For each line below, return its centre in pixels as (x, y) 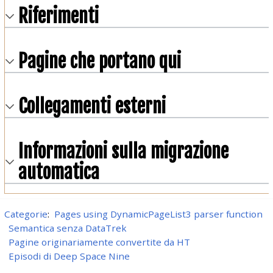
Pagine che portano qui (99, 62)
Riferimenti (58, 16)
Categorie (26, 214)
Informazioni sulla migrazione (123, 152)
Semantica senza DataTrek (68, 228)
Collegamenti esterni (92, 107)
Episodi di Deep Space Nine (69, 256)
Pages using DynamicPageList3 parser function (158, 214)
